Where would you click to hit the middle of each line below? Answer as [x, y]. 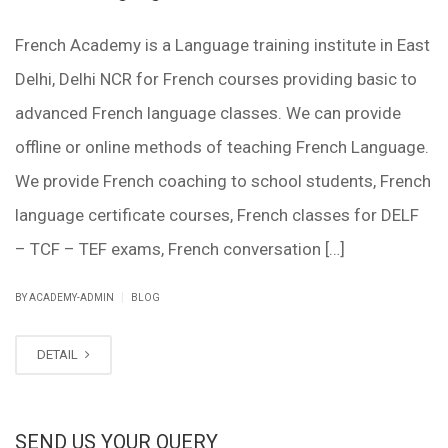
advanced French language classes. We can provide [208, 113]
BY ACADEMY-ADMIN [65, 298]
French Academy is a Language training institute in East [222, 45]
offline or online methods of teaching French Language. [222, 147]
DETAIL [59, 355]
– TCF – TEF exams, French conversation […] [180, 249]
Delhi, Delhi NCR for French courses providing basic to [216, 79]
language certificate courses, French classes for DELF [217, 215]
